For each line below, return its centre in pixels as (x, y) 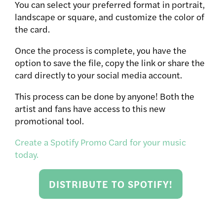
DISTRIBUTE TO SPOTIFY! (110, 184)
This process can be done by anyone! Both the (105, 96)
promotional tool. (49, 121)
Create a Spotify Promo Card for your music (100, 142)
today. (27, 154)
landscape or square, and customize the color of (110, 17)
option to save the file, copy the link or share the (110, 63)
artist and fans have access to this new (90, 109)
